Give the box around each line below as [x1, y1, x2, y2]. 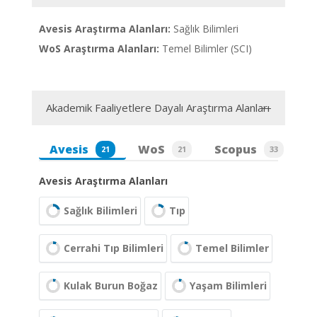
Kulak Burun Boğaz [64, 279, 158, 292]
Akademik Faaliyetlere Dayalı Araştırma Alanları [46, 100, 270, 115]
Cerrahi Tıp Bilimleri [64, 241, 163, 255]
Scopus [214, 142, 257, 157]
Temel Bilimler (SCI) [159, 42, 252, 55]
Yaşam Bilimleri [190, 279, 267, 292]
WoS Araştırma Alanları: [39, 42, 159, 55]
